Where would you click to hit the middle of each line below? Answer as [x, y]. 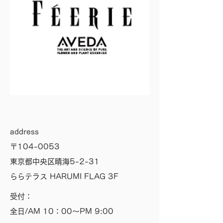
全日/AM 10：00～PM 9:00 [62, 211]
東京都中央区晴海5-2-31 [55, 162]
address [24, 132]
